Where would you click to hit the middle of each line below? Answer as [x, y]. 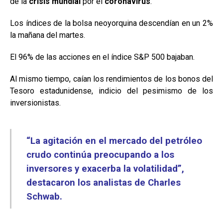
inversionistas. [35, 103]
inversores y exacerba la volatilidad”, [105, 169]
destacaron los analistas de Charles [104, 183]
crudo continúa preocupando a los [100, 155]
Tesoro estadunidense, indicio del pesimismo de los [111, 91]
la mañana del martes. [48, 35]
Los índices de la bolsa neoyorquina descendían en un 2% [111, 23]
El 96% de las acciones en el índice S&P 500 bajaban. [102, 57]
